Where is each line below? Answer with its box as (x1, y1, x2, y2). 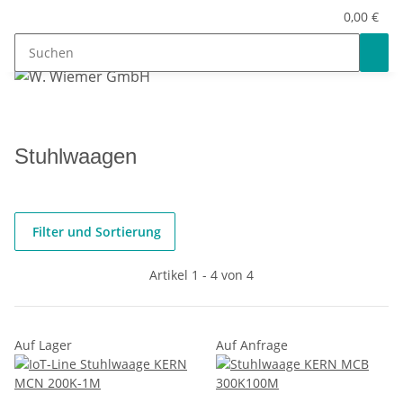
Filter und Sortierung (32, 223, 161, 240)
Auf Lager (14, 336, 72, 354)
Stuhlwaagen (14, 144, 137, 168)
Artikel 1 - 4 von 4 (149, 266, 254, 283)
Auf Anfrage (216, 336, 288, 354)
